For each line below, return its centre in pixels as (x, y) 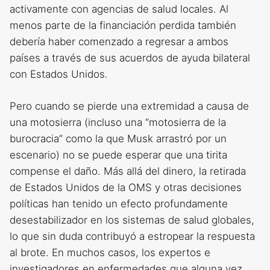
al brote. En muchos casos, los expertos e (110, 252)
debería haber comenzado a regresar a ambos (119, 42)
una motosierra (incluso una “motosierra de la (118, 122)
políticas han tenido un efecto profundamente (119, 203)
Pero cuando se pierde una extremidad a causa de (129, 106)
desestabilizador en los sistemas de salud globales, (132, 220)
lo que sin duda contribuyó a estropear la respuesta (132, 236)
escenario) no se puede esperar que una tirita (118, 155)
